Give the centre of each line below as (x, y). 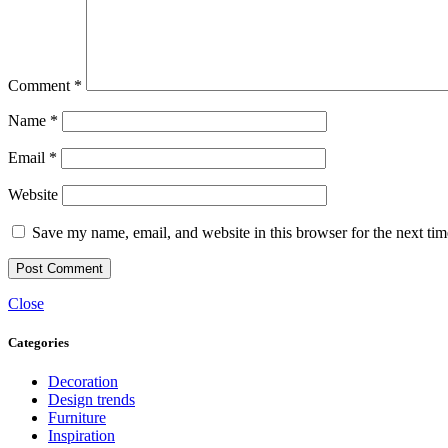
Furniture (77, 418)
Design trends (91, 400)
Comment (41, 85)
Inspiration (81, 436)
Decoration (83, 382)
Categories (38, 342)
